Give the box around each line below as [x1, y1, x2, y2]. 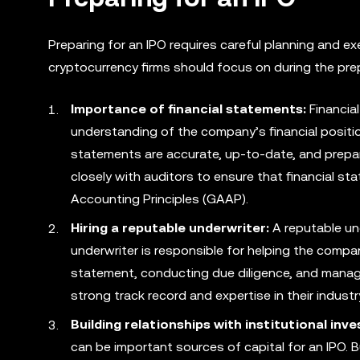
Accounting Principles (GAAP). [71, 191, 248, 207]
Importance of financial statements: [71, 101, 306, 117]
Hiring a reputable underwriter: [71, 220, 269, 235]
